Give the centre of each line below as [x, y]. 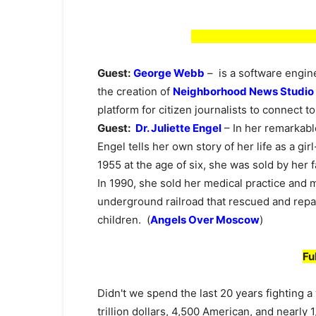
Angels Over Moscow [205, 220]
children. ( [124, 220]
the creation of [135, 91]
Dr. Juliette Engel [178, 128]
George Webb [169, 73]
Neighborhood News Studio [243, 91]
